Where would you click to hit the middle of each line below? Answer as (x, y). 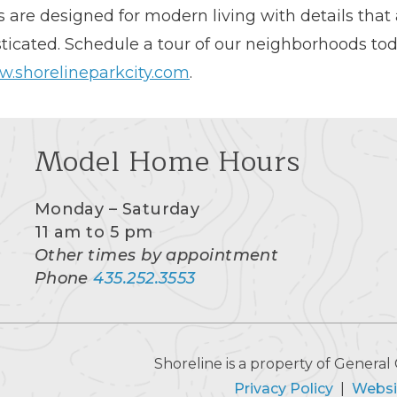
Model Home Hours (167, 161)
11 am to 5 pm (93, 232)
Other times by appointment (156, 255)
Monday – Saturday (117, 209)
